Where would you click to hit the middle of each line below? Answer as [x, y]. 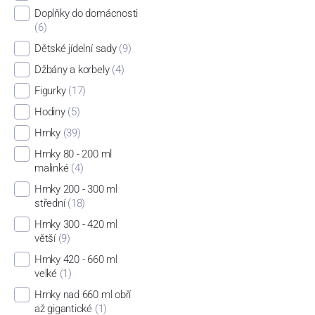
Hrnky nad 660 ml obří [83, 295]
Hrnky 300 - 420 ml [76, 225]
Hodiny [50, 112]
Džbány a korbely [72, 70]
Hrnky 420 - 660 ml [76, 260]
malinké [51, 168]
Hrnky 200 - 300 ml [76, 189]
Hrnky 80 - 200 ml [73, 154]
